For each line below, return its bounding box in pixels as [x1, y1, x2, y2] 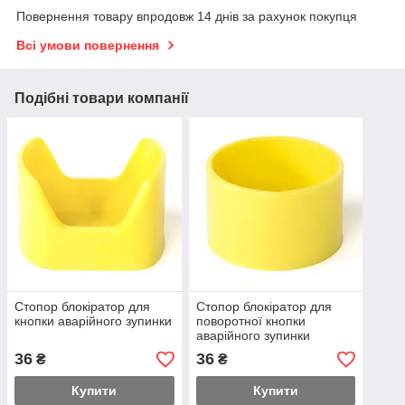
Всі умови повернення [16, 37, 159, 52]
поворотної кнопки [195, 314, 306, 329]
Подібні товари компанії [14, 89, 189, 106]
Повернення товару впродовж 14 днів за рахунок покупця [16, 8, 357, 24]
